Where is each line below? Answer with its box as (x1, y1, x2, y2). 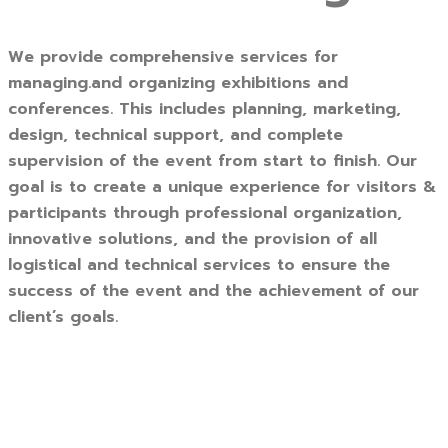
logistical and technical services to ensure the (8, 253, 390, 278)
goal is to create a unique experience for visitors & (8, 175, 436, 200)
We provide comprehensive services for (8, 45, 338, 70)
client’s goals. (8, 305, 118, 330)
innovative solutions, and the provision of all (8, 227, 377, 252)
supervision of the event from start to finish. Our (8, 149, 417, 174)
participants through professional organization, (8, 201, 402, 226)
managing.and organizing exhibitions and (8, 71, 348, 96)
